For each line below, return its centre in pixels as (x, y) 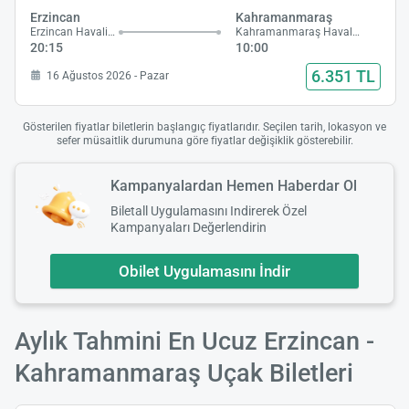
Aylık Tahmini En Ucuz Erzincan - (194, 341)
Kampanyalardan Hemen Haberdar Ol (234, 185)
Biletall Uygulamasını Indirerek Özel (209, 210)
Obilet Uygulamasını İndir (204, 271)
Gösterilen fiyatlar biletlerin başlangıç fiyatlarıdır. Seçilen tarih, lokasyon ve (204, 126)
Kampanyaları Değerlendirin (189, 227)
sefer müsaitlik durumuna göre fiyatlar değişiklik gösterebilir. (204, 140)
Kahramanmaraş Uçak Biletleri (184, 373)
